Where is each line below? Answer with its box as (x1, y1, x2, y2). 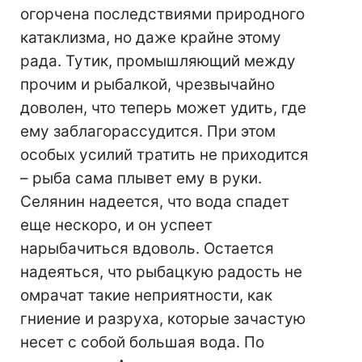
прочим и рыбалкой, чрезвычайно (20, 75, 275, 94)
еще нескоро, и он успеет (20, 216, 213, 234)
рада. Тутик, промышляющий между (20, 52, 296, 70)
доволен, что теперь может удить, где (20, 99, 306, 117)
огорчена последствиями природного (20, 5, 305, 23)
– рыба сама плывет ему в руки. (20, 169, 262, 187)
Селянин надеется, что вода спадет (20, 192, 289, 211)
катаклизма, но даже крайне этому (20, 28, 281, 47)
